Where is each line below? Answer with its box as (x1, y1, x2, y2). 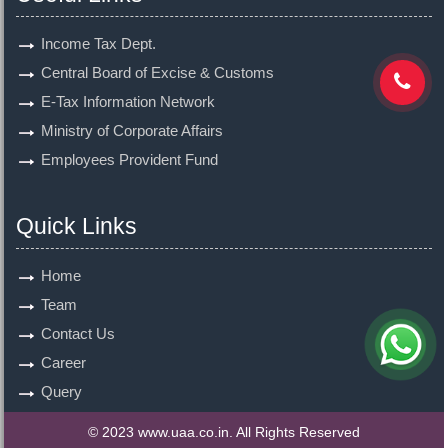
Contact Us (41, 325, 115, 342)
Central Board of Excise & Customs (41, 64, 274, 81)
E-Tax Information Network (41, 93, 215, 110)
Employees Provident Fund (41, 151, 218, 168)
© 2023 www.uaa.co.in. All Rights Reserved (88, 424, 360, 440)
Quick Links (16, 213, 137, 239)
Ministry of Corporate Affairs (41, 122, 223, 139)
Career (41, 354, 86, 371)
